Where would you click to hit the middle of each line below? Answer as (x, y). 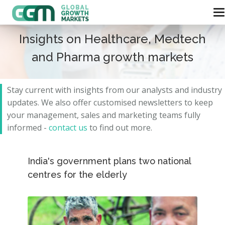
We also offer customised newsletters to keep (127, 102)
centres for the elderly (77, 175)
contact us (68, 128)
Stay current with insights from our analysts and (99, 90)
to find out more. (120, 128)
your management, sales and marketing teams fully (104, 115)
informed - (28, 128)
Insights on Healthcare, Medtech (113, 39)
